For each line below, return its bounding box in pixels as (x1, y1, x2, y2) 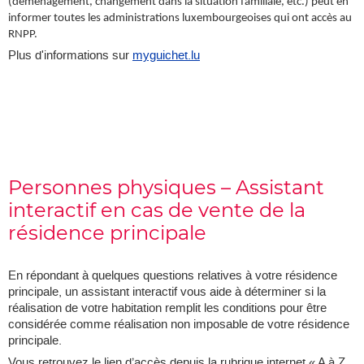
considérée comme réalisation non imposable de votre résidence (8, 316, 349, 333)
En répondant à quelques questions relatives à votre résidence (8, 267, 337, 284)
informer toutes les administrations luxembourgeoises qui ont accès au (8, 12, 352, 25)
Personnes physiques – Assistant (8, 175, 324, 200)
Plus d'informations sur (8, 47, 132, 64)
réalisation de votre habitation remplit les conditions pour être (8, 300, 327, 317)
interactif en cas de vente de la (8, 198, 305, 223)
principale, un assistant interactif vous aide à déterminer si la (8, 284, 326, 301)
